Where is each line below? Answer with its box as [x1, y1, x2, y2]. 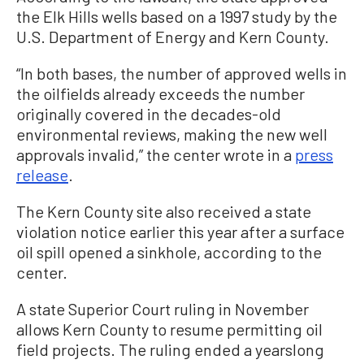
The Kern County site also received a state [16, 201, 311, 221]
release [16, 164, 68, 184]
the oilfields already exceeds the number [16, 83, 305, 103]
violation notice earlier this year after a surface [16, 221, 344, 241]
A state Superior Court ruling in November [16, 298, 309, 318]
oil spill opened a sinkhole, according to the [16, 241, 322, 262]
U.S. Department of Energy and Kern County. [16, 26, 329, 46]
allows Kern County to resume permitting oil [16, 318, 323, 339]
